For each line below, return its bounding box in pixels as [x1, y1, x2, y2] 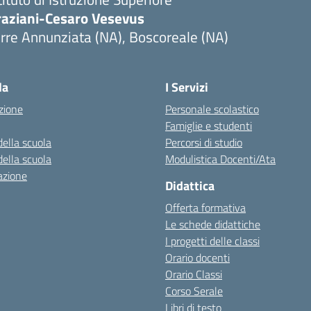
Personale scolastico [165, 101, 259, 117]
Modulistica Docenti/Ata [165, 151, 276, 167]
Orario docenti [165, 249, 230, 266]
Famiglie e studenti [165, 117, 252, 134]
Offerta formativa [165, 199, 246, 216]
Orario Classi [165, 266, 222, 283]
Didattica [165, 176, 215, 195]
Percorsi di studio [165, 134, 242, 151]
